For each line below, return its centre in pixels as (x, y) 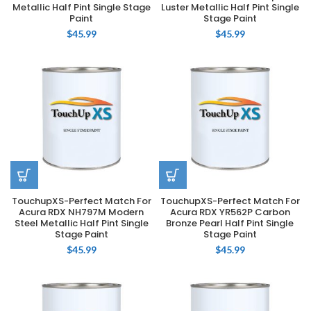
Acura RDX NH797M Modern (81, 212)
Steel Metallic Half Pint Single (81, 223)
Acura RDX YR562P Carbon (230, 212)
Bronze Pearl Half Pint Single (230, 223)
